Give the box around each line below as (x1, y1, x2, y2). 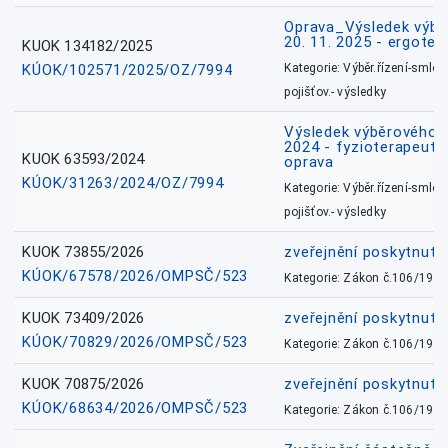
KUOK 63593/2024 (22, 150, 145, 169)
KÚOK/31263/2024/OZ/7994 (22, 174, 224, 193)
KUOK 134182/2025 (22, 37, 153, 56)
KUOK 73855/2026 (22, 243, 145, 262)
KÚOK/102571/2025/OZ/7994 (22, 61, 233, 80)
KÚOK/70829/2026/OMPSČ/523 (22, 333, 249, 352)
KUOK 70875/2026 (22, 375, 145, 394)
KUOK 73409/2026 (22, 309, 145, 328)
